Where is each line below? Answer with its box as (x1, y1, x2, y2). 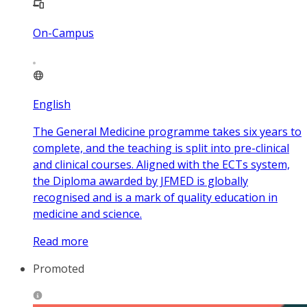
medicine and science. (33, 206, 142, 222)
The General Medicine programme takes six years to (33, 124, 302, 140)
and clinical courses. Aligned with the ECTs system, (33, 157, 290, 173)
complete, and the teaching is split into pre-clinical (33, 140, 289, 156)
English (33, 97, 71, 112)
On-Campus (33, 25, 94, 41)
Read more (33, 234, 88, 249)
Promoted (33, 261, 84, 277)
